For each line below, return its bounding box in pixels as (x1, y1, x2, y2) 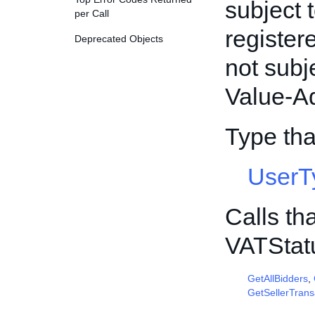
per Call (75, 8, 109, 19)
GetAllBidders (247, 273, 308, 284)
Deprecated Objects (75, 33, 163, 44)
